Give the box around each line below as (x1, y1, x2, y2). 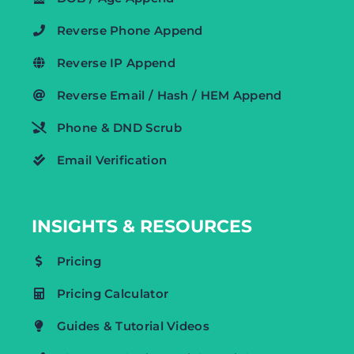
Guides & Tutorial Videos (56, 318, 209, 333)
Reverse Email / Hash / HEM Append (56, 87, 282, 103)
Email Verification (56, 152, 168, 168)
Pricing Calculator (56, 285, 169, 301)
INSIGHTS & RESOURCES (32, 215, 252, 237)
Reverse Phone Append (56, 22, 203, 38)
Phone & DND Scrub (56, 119, 182, 135)
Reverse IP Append (56, 55, 175, 70)
